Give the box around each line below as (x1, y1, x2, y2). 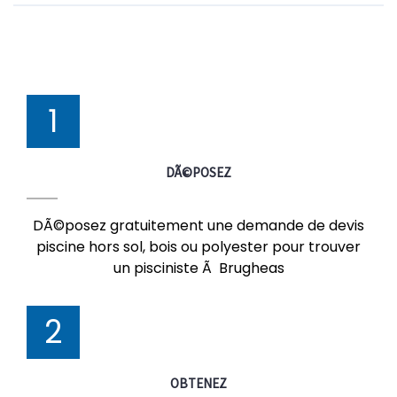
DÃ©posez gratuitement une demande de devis (33, 215, 364, 236)
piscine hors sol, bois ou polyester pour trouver (36, 237, 361, 257)
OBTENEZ (170, 375, 227, 392)
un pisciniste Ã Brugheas (113, 258, 284, 278)
